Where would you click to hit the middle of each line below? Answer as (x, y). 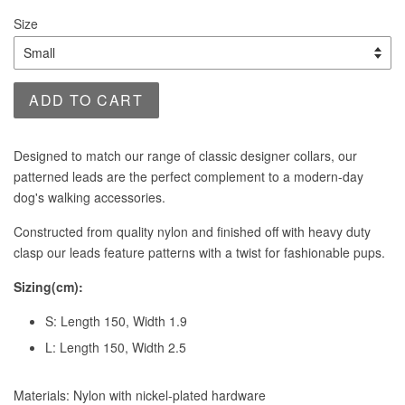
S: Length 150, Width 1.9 (116, 321)
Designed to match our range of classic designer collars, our (185, 155)
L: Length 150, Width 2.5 (116, 347)
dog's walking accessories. (89, 197)
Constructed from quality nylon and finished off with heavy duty (192, 231)
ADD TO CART (86, 100)
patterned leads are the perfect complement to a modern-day (188, 176)
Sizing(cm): (48, 287)
